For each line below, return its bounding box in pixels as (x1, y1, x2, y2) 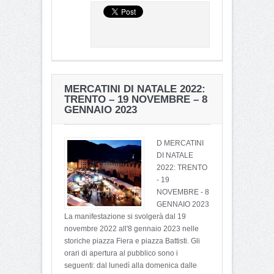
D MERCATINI (157, 138, 204, 147)
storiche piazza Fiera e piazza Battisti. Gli (64, 236, 200, 245)
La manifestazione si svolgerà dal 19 (64, 212, 186, 221)
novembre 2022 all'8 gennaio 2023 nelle (64, 224, 199, 233)
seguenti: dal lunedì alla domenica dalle (64, 261, 197, 270)
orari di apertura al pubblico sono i (64, 248, 178, 257)
